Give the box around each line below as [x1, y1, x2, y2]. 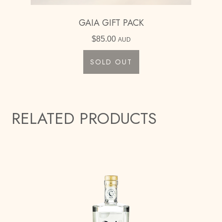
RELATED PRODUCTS [11, 107, 157, 130]
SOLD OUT [90, 57, 132, 67]
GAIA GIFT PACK [78, 16, 144, 30]
